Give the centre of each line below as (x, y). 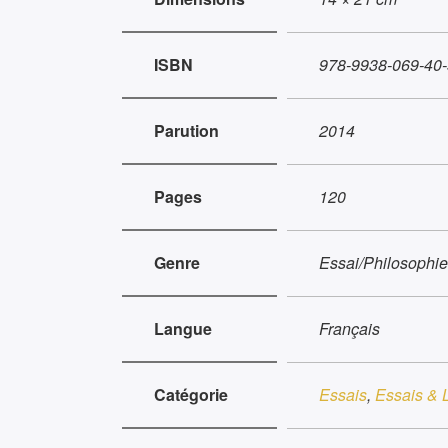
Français (349, 328)
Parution (186, 130)
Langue (183, 328)
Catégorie (191, 394)
